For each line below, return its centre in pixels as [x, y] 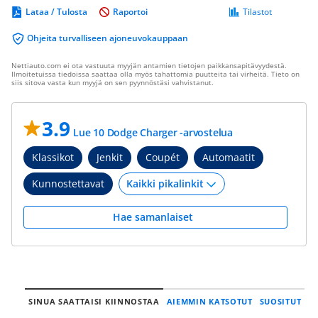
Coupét [163, 157]
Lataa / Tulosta [56, 12]
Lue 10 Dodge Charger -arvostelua [153, 132]
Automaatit [229, 157]
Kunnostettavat [68, 183]
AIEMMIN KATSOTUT [209, 301]
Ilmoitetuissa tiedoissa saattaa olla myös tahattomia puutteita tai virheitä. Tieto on [155, 74]
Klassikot [53, 157]
